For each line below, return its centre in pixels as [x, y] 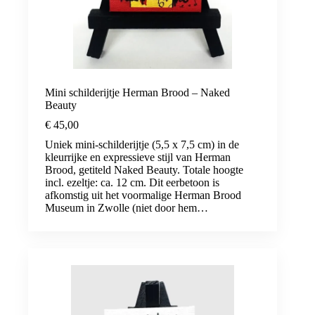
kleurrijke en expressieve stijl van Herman [138, 157]
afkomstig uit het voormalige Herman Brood [143, 195]
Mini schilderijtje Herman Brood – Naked [137, 92]
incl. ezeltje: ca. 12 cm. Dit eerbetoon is [132, 182]
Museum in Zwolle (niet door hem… [127, 207]
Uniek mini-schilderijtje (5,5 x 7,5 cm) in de [142, 144]
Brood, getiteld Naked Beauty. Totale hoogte [144, 169]
